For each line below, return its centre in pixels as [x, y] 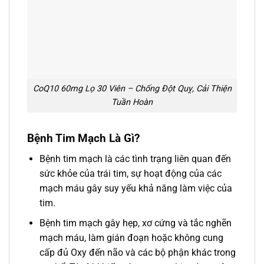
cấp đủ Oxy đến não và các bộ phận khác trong [137, 253]
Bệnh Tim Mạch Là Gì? [83, 138]
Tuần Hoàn [132, 103]
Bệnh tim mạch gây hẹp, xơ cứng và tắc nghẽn [135, 223]
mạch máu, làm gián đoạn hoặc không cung [131, 238]
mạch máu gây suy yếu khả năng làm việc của [136, 188]
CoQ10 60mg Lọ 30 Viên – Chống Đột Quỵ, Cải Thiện [132, 89]
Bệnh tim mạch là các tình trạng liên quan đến [135, 159]
